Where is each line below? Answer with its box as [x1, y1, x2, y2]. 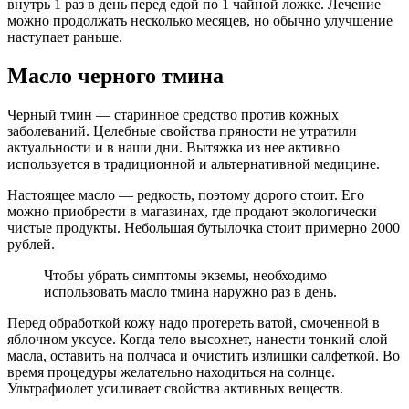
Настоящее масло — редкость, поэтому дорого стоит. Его [7, 186, 364, 203]
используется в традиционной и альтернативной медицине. [7, 155, 380, 172]
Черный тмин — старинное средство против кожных [7, 106, 339, 122]
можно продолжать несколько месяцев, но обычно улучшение [7, 12, 393, 28]
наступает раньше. [7, 28, 122, 45]
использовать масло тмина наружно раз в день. [44, 283, 337, 299]
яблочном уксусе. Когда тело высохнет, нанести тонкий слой [7, 330, 388, 347]
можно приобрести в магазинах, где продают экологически [7, 203, 377, 219]
